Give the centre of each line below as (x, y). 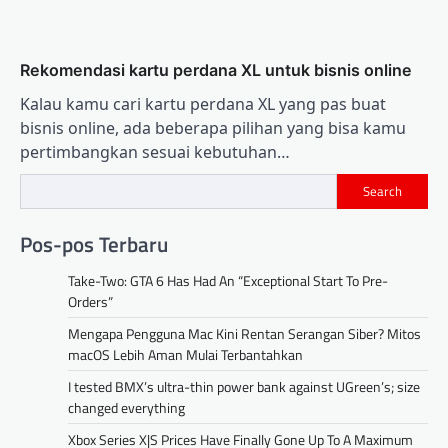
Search (382, 191)
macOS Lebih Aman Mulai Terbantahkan (185, 355)
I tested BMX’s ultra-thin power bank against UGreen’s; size (244, 387)
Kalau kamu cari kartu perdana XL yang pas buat (203, 103)
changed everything (126, 408)
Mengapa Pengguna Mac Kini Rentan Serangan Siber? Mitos (244, 334)
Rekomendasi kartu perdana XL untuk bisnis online (216, 69)
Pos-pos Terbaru (94, 244)
